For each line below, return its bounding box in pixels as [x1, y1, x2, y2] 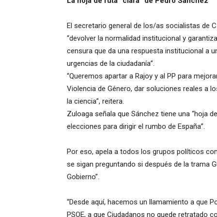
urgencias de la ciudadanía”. [67, 59, 155, 68]
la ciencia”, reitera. [67, 97, 124, 106]
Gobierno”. [67, 172, 99, 181]
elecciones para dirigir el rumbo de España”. [67, 122, 205, 131]
